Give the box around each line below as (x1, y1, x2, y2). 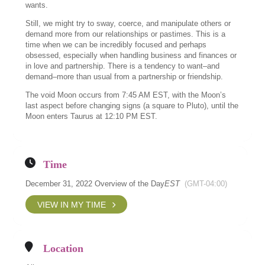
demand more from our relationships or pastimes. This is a (25, 30, 226, 38)
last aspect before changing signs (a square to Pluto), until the (25, 101, 239, 110)
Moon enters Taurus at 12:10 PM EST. (25, 112, 158, 121)
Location (43, 243, 84, 254)
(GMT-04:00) (185, 179, 228, 188)
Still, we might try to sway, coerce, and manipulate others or (25, 19, 231, 28)
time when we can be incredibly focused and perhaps (25, 40, 207, 49)
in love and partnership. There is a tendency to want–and (25, 62, 220, 70)
